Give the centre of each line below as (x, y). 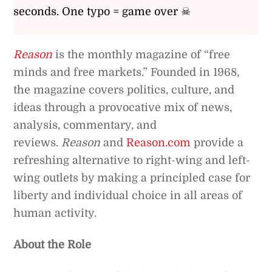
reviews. (38, 142)
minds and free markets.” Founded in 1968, (127, 72)
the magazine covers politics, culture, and (124, 90)
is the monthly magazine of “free (143, 54)
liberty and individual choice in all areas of (128, 195)
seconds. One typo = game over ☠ (102, 12)
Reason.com (159, 142)
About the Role (53, 245)
